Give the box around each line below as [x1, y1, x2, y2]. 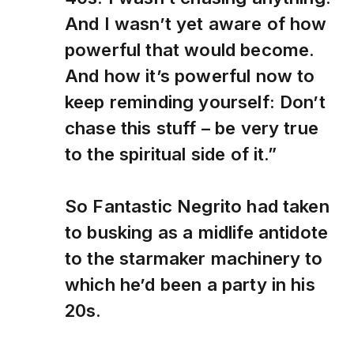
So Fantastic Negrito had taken [65, 195, 330, 217]
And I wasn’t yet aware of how [65, 13, 327, 35]
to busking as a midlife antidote [65, 221, 329, 243]
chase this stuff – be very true [65, 117, 318, 139]
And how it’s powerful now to [65, 65, 315, 87]
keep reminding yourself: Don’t [65, 91, 326, 113]
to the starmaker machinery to [65, 247, 323, 269]
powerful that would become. [65, 39, 315, 61]
